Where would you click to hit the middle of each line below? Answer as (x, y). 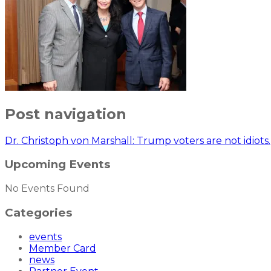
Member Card (63, 248)
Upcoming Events (57, 165)
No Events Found (47, 189)
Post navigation (66, 114)
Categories (38, 212)
